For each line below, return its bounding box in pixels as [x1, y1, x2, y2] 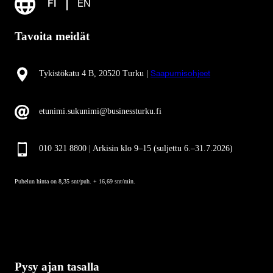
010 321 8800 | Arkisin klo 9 [39, 144, 138, 154]
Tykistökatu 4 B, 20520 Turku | [39, 69, 151, 79]
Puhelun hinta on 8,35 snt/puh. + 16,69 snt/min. [15, 177, 135, 185]
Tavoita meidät [15, 30, 90, 43]
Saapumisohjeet [151, 70, 210, 79]
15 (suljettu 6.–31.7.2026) [143, 144, 233, 154]
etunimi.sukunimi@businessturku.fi [39, 106, 161, 116]
